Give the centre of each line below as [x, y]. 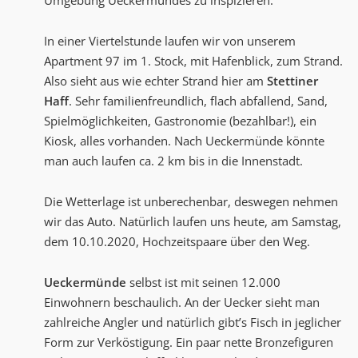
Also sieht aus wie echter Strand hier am [155, 81]
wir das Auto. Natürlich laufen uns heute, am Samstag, [193, 222]
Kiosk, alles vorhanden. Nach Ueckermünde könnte [184, 141]
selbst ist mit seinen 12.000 [203, 282]
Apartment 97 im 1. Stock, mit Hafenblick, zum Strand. [193, 61]
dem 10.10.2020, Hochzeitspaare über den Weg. [177, 242]
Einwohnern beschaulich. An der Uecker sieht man [182, 302]
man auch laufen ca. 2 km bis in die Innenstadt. [173, 161]
